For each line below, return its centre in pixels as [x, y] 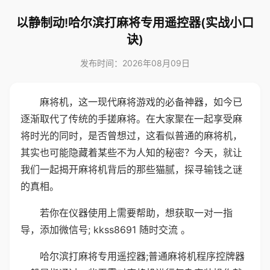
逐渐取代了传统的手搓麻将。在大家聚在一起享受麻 [131, 119]
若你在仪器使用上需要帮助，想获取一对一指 [136, 213]
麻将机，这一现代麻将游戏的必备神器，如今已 [141, 102]
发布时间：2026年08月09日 [135, 63]
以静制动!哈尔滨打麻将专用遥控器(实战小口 [135, 23]
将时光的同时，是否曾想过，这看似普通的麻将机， [131, 136]
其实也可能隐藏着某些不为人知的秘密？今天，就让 [131, 152]
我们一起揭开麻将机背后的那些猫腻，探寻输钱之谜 [131, 169]
